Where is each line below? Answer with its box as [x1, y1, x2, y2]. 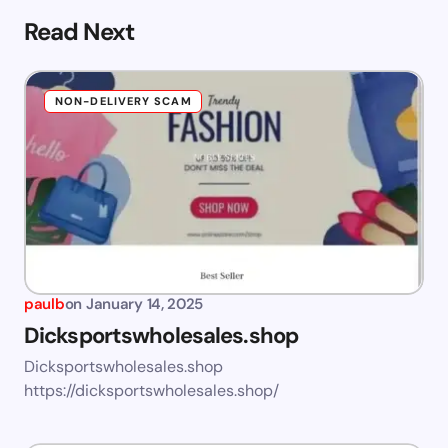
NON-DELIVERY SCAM [55, 94, 192, 109]
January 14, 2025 [85, 294, 204, 315]
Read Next [24, 16, 135, 48]
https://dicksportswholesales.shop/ [24, 380, 279, 402]
